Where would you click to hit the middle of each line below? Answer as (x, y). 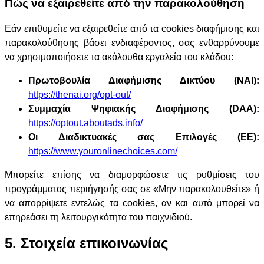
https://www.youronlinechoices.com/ (103, 151)
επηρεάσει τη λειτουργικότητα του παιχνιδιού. (98, 217)
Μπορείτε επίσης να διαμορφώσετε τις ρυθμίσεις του (132, 174)
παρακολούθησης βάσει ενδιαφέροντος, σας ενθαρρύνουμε (132, 42)
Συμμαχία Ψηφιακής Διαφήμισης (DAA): (144, 108)
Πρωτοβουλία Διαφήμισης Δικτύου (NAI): (144, 80)
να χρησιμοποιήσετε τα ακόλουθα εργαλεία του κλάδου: (119, 57)
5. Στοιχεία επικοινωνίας (86, 243)
